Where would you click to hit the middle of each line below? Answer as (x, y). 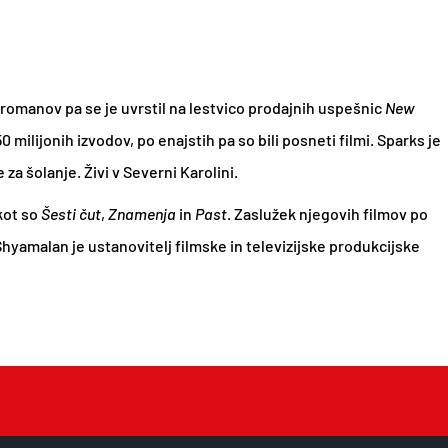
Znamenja (141, 213)
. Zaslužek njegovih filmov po (327, 213)
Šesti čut (70, 213)
